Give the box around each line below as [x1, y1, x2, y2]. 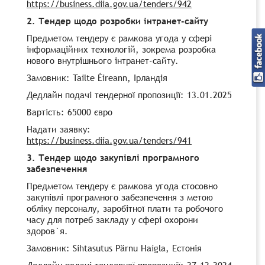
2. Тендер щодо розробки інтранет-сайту [27, 14, 208, 27]
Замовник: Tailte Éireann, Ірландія [27, 71, 167, 83]
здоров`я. [27, 224, 68, 237]
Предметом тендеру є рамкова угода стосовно [27, 179, 218, 192]
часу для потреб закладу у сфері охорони [27, 213, 198, 225]
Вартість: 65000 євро [27, 105, 112, 118]
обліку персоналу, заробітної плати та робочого [27, 202, 223, 214]
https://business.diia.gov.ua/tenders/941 [27, 134, 192, 146]
